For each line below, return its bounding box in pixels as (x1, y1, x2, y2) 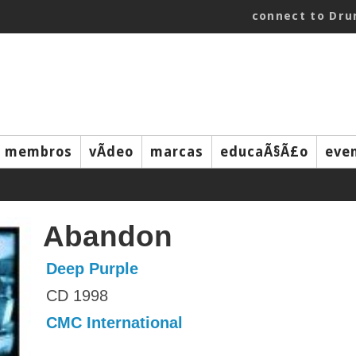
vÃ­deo (89, 144, 133, 160)
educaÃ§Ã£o (220, 144, 308, 160)
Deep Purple (46, 260, 138, 277)
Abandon (43, 219, 172, 253)
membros (5, 144, 72, 160)
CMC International (46, 314, 183, 331)
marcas (150, 144, 203, 160)
